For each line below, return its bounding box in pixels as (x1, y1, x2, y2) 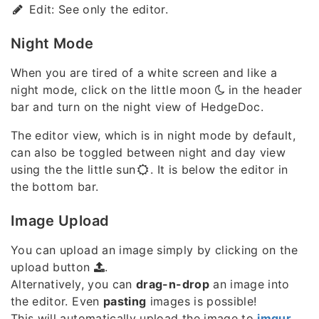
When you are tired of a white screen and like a (11, 65, 278, 80)
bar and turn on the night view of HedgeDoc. (11, 99, 264, 114)
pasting (103, 293, 147, 308)
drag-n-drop (136, 276, 209, 291)
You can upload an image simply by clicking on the (11, 242, 298, 257)
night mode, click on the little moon (11, 82, 215, 97)
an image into (209, 276, 290, 291)
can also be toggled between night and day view (11, 145, 286, 159)
